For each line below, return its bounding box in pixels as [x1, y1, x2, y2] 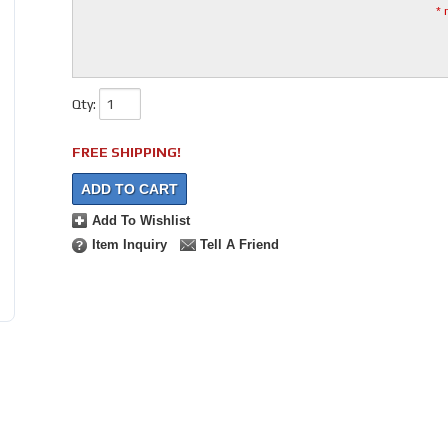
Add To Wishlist [91, 214, 190, 229]
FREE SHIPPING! [71, 144, 181, 161]
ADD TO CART [80, 181, 178, 198]
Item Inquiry [91, 238, 167, 253]
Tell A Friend [199, 238, 279, 253]
